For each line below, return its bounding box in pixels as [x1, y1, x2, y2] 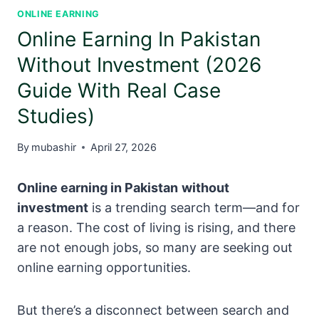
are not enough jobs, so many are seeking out [17, 240, 293, 256]
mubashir [31, 141, 77, 154]
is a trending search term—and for [88, 200, 300, 216]
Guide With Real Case [17, 78, 221, 103]
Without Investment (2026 [17, 52, 261, 77]
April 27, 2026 [90, 141, 157, 154]
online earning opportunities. [17, 260, 191, 276]
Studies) [17, 103, 95, 128]
